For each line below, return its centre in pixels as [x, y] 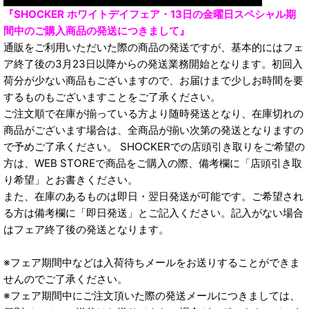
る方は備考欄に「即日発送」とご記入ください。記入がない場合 [153, 213]
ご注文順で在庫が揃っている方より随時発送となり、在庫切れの [153, 113]
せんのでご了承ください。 [66, 279]
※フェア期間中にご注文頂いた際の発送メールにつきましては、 [152, 296]
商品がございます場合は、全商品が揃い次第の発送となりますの [153, 130]
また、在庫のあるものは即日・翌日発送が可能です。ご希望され [153, 196]
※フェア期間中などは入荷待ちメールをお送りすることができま [152, 262]
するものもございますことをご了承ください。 [112, 97]
